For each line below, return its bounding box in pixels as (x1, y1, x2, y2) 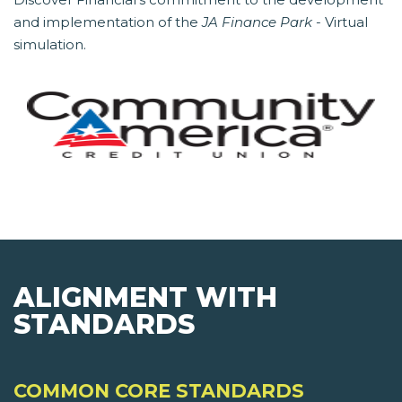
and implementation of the (13, 13, 202, 31)
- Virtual (312, 13, 368, 31)
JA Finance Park (202, 13, 312, 31)
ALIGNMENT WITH (13, 281, 277, 315)
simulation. (13, 36, 86, 54)
